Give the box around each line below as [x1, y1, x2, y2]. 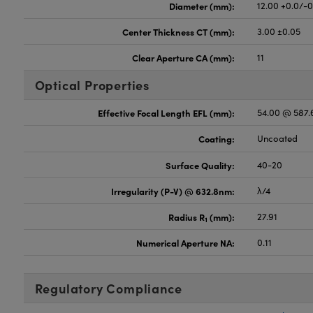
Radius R [168, 210, 205, 223]
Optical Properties [34, 76, 150, 94]
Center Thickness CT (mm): [122, 25, 235, 38]
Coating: [198, 132, 235, 145]
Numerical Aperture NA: [136, 236, 235, 249]
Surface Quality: [166, 159, 235, 171]
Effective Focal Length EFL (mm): [98, 106, 235, 119]
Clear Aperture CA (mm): [132, 51, 235, 64]
